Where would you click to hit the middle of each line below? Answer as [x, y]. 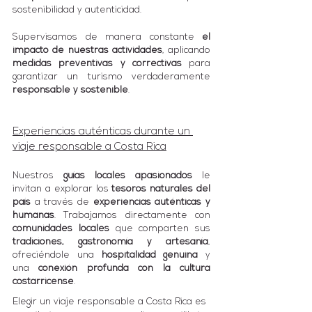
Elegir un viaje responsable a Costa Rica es [111, 302]
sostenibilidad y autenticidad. [78, 10]
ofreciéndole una [57, 255]
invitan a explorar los [62, 189]
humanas [33, 215]
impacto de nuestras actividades [87, 50]
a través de [62, 202]
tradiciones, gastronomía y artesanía [110, 242]
